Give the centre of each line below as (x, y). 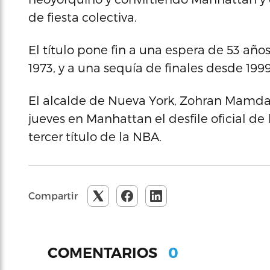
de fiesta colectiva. (83, 17)
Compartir (53, 196)
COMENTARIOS (104, 253)
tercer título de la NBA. (95, 136)
